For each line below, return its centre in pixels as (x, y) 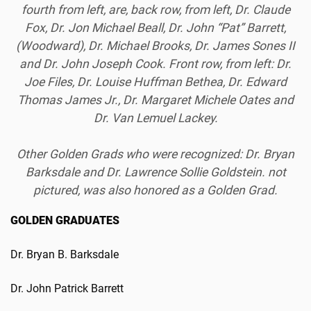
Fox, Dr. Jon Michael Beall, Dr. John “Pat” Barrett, (155, 28)
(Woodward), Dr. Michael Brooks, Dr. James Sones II (155, 46)
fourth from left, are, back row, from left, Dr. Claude (155, 10)
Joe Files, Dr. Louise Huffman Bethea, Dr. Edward (155, 82)
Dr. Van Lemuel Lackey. (155, 118)
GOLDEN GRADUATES (65, 221)
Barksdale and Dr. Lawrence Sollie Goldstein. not (155, 173)
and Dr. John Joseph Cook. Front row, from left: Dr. (155, 64)
